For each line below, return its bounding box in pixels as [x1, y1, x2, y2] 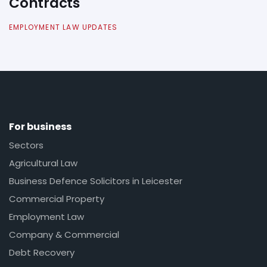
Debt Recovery [9, 246, 74, 259]
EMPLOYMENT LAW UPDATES [9, 21, 118, 32]
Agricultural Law [9, 157, 77, 170]
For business [9, 119, 72, 133]
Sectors [9, 139, 44, 152]
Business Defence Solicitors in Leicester [9, 175, 182, 188]
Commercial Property [9, 193, 104, 206]
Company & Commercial [9, 228, 119, 241]
